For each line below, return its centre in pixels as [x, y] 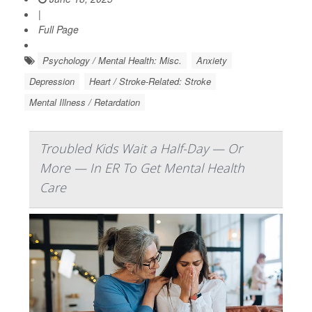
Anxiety [212, 61]
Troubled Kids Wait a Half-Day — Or [141, 149]
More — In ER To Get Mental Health [142, 168]
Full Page [58, 30]
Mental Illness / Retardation [85, 102]
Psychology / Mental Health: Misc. [112, 61]
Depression [52, 81]
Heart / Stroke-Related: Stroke [150, 81]
